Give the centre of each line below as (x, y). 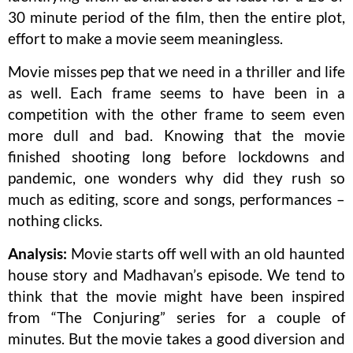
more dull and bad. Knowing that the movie (176, 136)
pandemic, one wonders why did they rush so (176, 178)
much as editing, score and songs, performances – (176, 199)
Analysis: (37, 254)
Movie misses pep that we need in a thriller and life (176, 72)
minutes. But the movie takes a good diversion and (176, 339)
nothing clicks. (55, 221)
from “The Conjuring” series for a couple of (176, 318)
